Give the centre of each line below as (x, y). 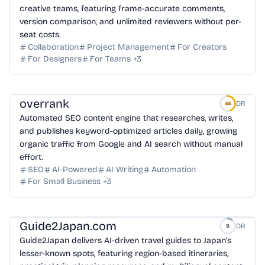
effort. (31, 157)
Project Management (128, 47)
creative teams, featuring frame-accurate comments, (122, 9)
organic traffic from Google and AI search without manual (131, 144)
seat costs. (40, 35)
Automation (174, 169)
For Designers (55, 59)
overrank (44, 104)
